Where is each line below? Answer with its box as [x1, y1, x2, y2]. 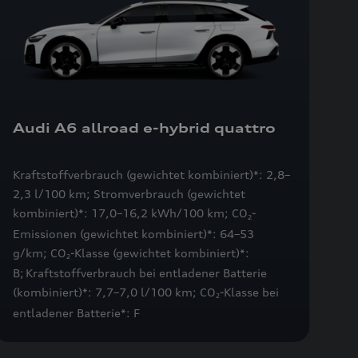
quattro [213, 120, 276, 137]
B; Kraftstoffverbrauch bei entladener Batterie [12, 266, 267, 280]
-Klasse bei [219, 285, 279, 300]
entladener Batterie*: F [12, 305, 140, 320]
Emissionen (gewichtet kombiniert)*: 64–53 [12, 226, 254, 241]
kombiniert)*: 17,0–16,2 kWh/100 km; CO [12, 206, 248, 221]
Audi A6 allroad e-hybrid [12, 120, 214, 137]
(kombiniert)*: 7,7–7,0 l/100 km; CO [12, 285, 216, 300]
